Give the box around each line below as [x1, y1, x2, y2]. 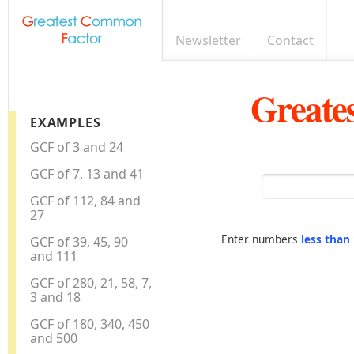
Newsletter [175, 32, 241, 49]
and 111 [30, 247, 78, 265]
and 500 [30, 329, 78, 347]
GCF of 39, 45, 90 [30, 232, 129, 250]
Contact [267, 32, 314, 49]
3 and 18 [30, 288, 81, 306]
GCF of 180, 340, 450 [30, 314, 150, 333]
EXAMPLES [30, 114, 101, 132]
